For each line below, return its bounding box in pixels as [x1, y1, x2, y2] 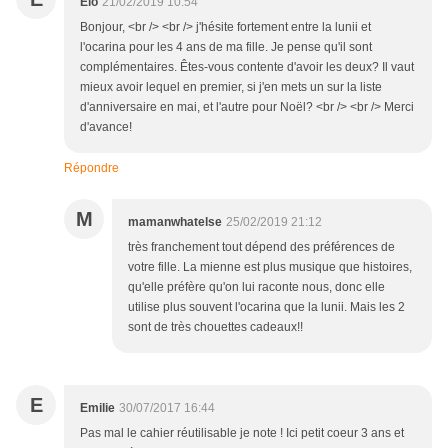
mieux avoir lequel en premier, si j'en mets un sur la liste [80, 80, 382, 95]
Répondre [64, 161, 119, 176]
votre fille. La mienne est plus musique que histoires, [128, 260, 412, 275]
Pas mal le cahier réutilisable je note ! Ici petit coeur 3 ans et [80, 426, 404, 441]
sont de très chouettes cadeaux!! [128, 320, 303, 335]
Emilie [80, 401, 115, 416]
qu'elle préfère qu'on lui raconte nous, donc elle [128, 280, 385, 295]
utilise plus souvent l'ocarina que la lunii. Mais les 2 [128, 300, 405, 315]
